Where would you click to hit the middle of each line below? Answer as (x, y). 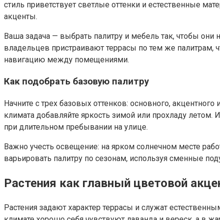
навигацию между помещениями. (67, 59)
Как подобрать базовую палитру (76, 82)
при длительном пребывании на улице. (76, 127)
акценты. (21, 16)
